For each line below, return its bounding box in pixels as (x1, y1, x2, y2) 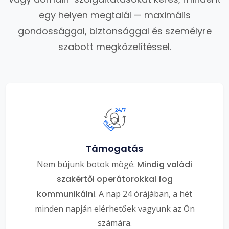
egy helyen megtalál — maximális (38, 8, 191, 21)
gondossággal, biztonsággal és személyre (17, 24, 212, 37)
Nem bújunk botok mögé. (37, 158, 137, 170)
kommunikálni (37, 188, 95, 200)
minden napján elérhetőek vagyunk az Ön (34, 202, 195, 214)
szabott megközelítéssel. (58, 40, 171, 53)
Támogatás (86, 142, 143, 155)
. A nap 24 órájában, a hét (95, 188, 192, 199)
